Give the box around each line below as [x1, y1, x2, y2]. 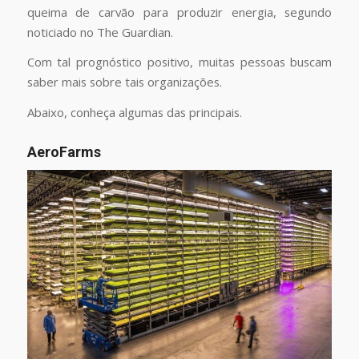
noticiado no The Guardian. [26, 23, 173, 40]
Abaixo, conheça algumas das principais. [26, 103, 242, 120]
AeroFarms [26, 143, 101, 160]
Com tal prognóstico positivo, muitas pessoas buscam [26, 54, 333, 71]
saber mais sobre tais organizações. [26, 74, 222, 91]
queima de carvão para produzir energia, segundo [26, 3, 333, 20]
